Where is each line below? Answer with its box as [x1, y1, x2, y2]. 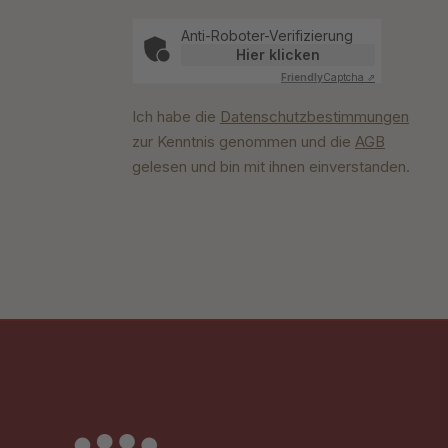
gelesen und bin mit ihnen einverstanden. [132, 156, 410, 176]
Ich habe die [132, 106, 220, 126]
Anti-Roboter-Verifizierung [181, 26, 353, 44]
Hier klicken [236, 45, 320, 63]
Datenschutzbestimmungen [220, 106, 409, 126]
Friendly [281, 70, 323, 83]
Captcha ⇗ [323, 70, 375, 83]
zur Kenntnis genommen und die [132, 131, 355, 151]
